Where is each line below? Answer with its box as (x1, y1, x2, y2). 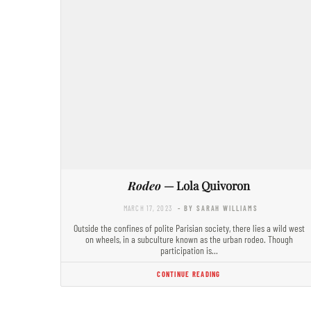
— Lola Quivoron (161, 178, 250, 194)
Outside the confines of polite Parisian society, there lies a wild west (73, 222, 305, 235)
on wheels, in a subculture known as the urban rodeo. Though (85, 233, 293, 246)
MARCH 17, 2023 (123, 203, 173, 213)
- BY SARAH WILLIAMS (178, 203, 258, 213)
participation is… (160, 244, 218, 257)
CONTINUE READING (157, 269, 221, 279)
